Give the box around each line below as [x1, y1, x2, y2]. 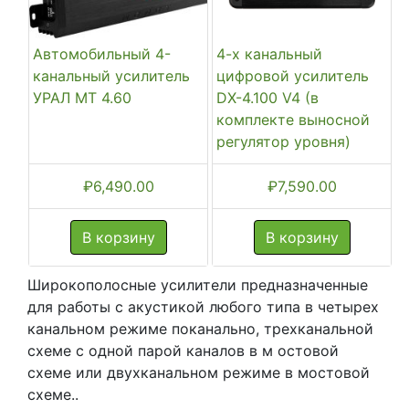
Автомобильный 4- [33, 45, 171, 63]
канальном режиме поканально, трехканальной [27, 320, 373, 338]
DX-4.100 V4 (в [216, 89, 319, 107]
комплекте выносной [216, 110, 370, 129]
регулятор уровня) [216, 132, 351, 151]
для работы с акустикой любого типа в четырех [27, 298, 379, 316]
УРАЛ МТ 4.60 [33, 89, 131, 107]
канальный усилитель [33, 67, 190, 85]
